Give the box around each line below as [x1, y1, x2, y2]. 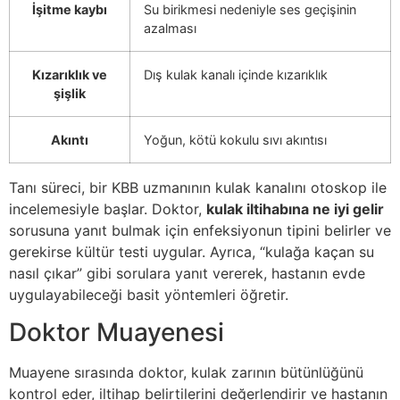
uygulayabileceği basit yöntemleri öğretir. [9, 285, 288, 304]
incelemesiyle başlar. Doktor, [9, 199, 206, 218]
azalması [144, 20, 196, 36]
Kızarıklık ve [32, 66, 107, 82]
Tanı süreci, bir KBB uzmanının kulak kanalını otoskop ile [9, 178, 387, 196]
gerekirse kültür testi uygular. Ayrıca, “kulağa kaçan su [9, 242, 374, 261]
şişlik [54, 85, 86, 101]
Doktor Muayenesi [9, 317, 224, 348]
